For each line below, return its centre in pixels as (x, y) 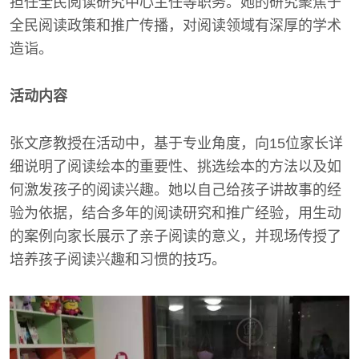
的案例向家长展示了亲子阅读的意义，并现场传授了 (175, 237)
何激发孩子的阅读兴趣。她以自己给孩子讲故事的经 (175, 190)
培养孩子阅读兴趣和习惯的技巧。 (118, 260)
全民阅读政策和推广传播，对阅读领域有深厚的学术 (175, 26)
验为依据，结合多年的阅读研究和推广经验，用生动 (175, 214)
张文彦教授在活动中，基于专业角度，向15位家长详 (176, 144)
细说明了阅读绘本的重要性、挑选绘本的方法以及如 (175, 167)
